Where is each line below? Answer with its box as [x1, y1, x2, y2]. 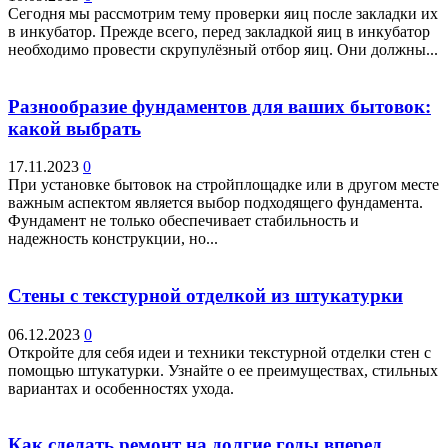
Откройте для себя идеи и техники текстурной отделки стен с [8, 343, 431, 361]
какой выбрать [8, 117, 141, 139]
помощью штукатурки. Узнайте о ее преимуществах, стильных [8, 361, 438, 379]
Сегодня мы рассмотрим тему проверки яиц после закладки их [8, 4, 438, 22]
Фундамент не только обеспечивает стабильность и [8, 212, 359, 230]
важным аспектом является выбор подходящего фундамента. [8, 194, 423, 212]
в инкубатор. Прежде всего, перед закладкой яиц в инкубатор [8, 22, 430, 40]
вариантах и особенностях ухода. [8, 379, 234, 397]
